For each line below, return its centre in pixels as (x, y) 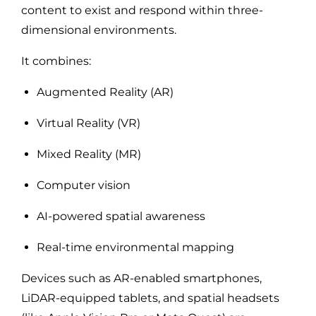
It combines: (56, 61)
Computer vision (84, 185)
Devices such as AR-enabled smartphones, (141, 278)
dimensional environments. (99, 30)
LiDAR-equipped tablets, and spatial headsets (150, 298)
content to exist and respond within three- (142, 10)
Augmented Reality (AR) (105, 92)
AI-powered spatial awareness (121, 216)
